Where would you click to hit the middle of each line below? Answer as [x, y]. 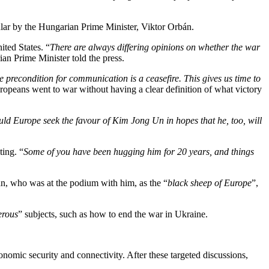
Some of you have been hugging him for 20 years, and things [139, 152]
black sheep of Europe [210, 183]
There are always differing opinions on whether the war [155, 47]
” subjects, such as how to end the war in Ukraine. [114, 214]
